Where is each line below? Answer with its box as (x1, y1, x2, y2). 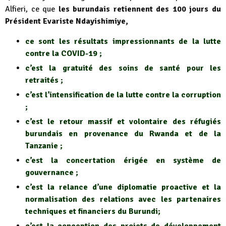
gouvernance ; (25, 167, 78, 178)
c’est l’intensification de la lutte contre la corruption (25, 89, 221, 100)
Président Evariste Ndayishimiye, (5, 16, 128, 26)
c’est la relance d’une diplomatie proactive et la (25, 182, 221, 192)
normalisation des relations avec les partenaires (25, 194, 221, 204)
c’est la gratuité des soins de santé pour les (25, 63, 221, 73)
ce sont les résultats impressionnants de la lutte (25, 36, 221, 46)
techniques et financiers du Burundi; (25, 206, 160, 216)
